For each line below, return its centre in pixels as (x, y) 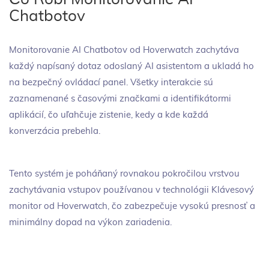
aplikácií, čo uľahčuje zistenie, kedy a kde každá (109, 115)
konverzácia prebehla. (55, 131)
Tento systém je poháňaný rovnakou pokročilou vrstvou (124, 174)
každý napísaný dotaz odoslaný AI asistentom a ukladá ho (131, 66)
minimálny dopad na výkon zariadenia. (90, 222)
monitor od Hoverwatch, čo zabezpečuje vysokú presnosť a (132, 206)
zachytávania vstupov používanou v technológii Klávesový (131, 190)
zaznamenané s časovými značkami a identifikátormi (120, 99)
